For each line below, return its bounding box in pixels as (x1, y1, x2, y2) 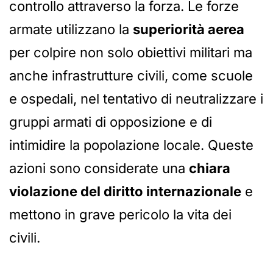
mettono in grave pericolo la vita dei (9, 207, 232, 223)
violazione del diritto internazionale (9, 183, 241, 200)
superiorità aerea (133, 21, 244, 38)
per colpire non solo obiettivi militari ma (9, 44, 252, 61)
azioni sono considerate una (9, 160, 189, 177)
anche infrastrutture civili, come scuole (9, 68, 253, 84)
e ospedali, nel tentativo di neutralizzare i (9, 91, 263, 107)
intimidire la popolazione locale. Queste (9, 137, 253, 154)
